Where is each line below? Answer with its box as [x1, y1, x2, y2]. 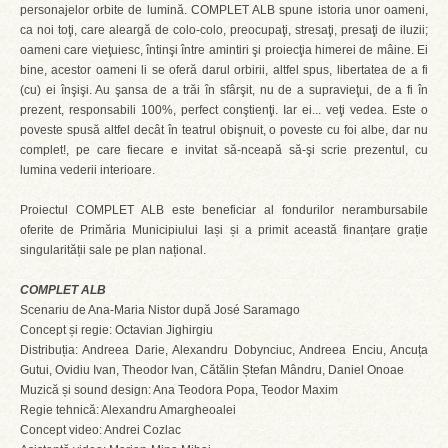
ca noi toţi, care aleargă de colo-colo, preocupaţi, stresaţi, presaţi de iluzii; [20, 23, 428, 37]
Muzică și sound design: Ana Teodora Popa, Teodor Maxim [20, 383, 338, 397]
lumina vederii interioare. [20, 163, 155, 177]
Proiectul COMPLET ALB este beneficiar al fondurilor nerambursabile [20, 203, 428, 217]
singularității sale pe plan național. [20, 243, 206, 257]
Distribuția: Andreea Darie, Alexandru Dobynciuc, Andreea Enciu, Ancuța [20, 343, 428, 357]
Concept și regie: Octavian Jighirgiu [20, 323, 213, 337]
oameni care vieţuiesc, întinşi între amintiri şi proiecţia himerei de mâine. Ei [20, 43, 428, 57]
